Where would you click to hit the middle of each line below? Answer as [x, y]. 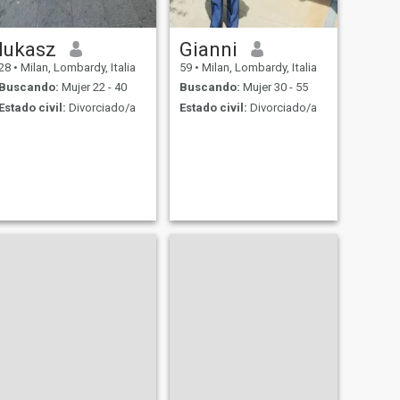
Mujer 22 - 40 [92, 87]
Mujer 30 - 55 [274, 87]
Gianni [208, 49]
